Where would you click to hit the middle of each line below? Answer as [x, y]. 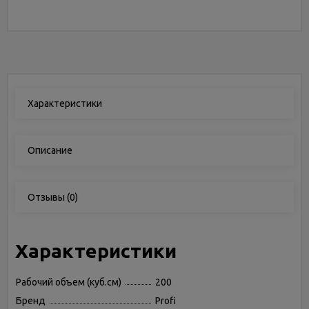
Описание [50, 150]
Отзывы [46, 197]
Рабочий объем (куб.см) [69, 282]
